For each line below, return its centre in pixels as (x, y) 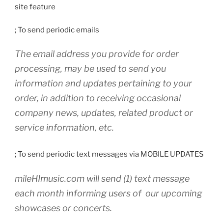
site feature (35, 7)
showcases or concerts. (63, 208)
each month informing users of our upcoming (109, 193)
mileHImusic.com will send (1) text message (102, 178)
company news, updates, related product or (104, 113)
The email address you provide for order (97, 54)
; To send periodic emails (57, 30)
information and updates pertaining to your (103, 83)
